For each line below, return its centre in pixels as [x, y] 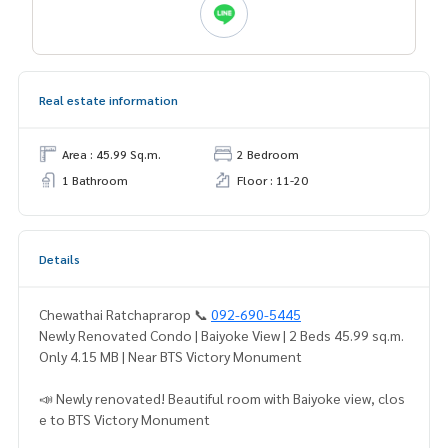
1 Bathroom [95, 179]
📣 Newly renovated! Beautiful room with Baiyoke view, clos [222, 397]
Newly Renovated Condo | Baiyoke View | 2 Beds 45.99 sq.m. [221, 334]
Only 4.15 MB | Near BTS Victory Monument [170, 355]
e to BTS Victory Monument [124, 418]
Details [59, 258]
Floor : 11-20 [272, 179]
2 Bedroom [268, 153]
